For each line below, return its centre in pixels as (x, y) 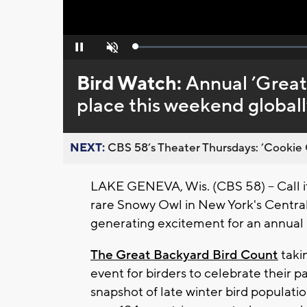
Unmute (111, 51)
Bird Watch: (131, 84)
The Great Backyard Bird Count (184, 255)
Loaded (150, 50)
